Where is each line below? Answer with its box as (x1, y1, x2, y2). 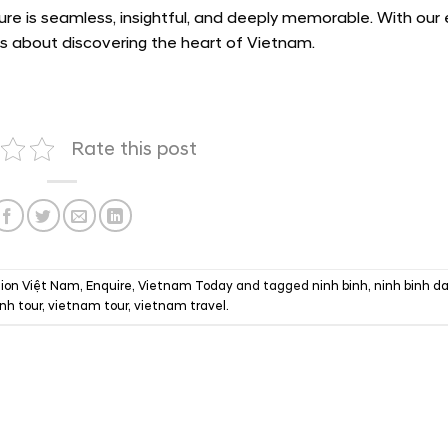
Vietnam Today (137, 278, 233, 295)
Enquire (85, 278, 132, 295)
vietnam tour (48, 298, 128, 315)
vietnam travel (134, 298, 226, 315)
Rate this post (71, 136, 197, 161)
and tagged (232, 278, 312, 295)
